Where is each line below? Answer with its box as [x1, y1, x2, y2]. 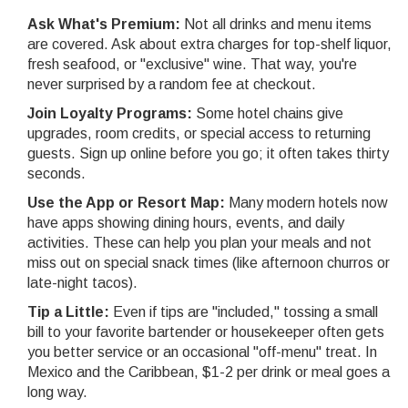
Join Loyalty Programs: [27, 106, 192, 122]
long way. [27, 384, 87, 401]
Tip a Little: [27, 304, 109, 321]
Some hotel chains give [192, 106, 343, 122]
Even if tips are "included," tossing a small [109, 304, 378, 321]
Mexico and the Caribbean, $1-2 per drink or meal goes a [27, 364, 390, 381]
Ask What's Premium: [27, 16, 180, 33]
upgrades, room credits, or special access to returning [27, 126, 371, 142]
